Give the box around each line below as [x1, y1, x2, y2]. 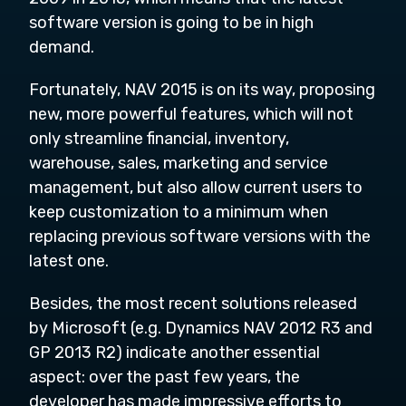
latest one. [29, 251, 109, 271]
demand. [29, 37, 94, 57]
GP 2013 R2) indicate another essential [29, 343, 320, 362]
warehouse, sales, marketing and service [29, 153, 328, 173]
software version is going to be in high [29, 13, 314, 33]
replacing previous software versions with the [29, 227, 371, 246]
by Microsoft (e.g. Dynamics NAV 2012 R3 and [29, 318, 372, 338]
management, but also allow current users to [29, 178, 362, 198]
